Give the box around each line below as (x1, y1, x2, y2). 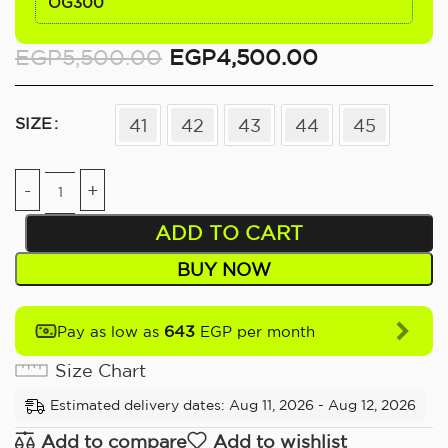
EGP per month (195, 322, 315, 340)
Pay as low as (57, 322, 164, 340)
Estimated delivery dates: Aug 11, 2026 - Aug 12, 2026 (50, 396, 416, 413)
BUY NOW (176, 258, 271, 279)
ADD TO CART (154, 220, 303, 244)
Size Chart (55, 359, 146, 380)
